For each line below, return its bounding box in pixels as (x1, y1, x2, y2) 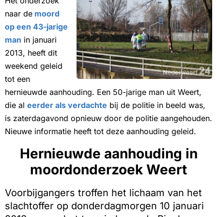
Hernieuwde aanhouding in (19, 145, 198, 162)
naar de (5, 9, 32, 19)
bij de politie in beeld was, (107, 100, 205, 110)
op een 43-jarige (5, 22, 68, 32)
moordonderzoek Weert (30, 161, 187, 178)
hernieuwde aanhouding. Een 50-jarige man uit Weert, (5, 87, 201, 97)
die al (5, 100, 27, 110)
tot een (5, 74, 30, 84)
